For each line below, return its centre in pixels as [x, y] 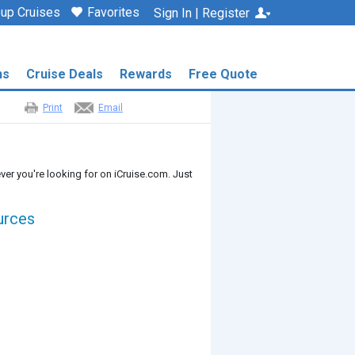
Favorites [113, 12]
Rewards [146, 74]
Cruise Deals [65, 74]
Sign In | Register [202, 13]
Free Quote [223, 74]
